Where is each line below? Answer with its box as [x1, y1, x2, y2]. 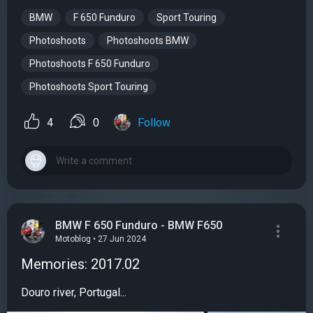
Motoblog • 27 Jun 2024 [55, 234, 146, 245]
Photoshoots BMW [107, 35, 189, 47]
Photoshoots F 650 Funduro [29, 58, 150, 70]
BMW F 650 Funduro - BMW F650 [55, 218, 222, 232]
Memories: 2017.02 [21, 256, 140, 273]
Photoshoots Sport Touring [29, 81, 148, 93]
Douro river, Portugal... [21, 286, 126, 300]
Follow [138, 116, 170, 130]
